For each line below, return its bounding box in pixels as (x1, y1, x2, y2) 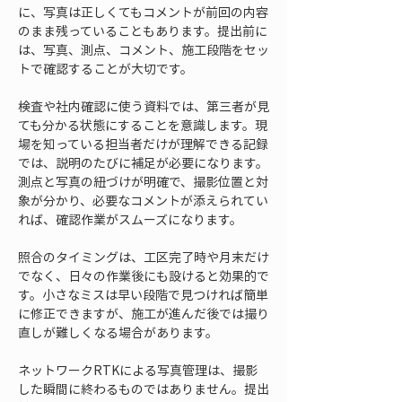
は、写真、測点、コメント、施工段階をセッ (18, 40, 269, 58)
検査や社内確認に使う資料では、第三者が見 (18, 97, 269, 115)
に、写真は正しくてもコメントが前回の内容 (18, 3, 268, 21)
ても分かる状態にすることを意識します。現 (18, 116, 267, 134)
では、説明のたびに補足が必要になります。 (18, 153, 268, 171)
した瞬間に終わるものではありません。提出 (18, 380, 269, 398)
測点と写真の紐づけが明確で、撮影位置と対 (18, 172, 268, 190)
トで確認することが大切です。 (18, 59, 193, 77)
